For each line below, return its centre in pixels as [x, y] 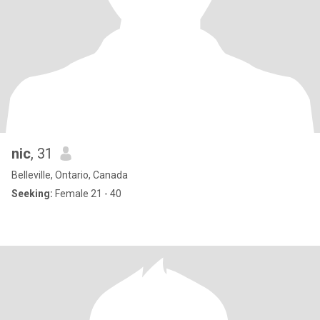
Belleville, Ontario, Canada [70, 175]
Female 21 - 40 [87, 194]
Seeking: [32, 194]
